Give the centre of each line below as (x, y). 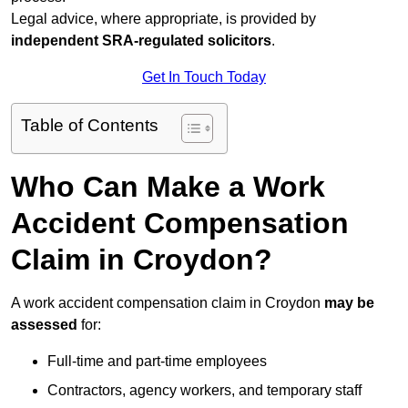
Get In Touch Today (204, 77)
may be (349, 303)
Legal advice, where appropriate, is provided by (163, 19)
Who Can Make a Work (168, 187)
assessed (44, 325)
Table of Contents (90, 126)
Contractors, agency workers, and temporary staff (204, 391)
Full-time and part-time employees (157, 362)
